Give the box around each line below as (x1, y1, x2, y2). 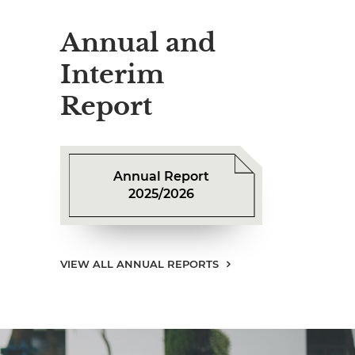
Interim (60, 59, 164, 90)
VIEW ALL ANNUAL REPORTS (60, 258, 219, 270)
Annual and (60, 27, 216, 59)
